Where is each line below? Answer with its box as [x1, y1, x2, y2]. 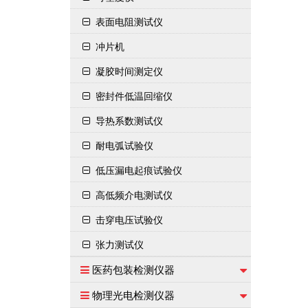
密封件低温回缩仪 [96, 89, 173, 102]
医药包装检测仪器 [92, 262, 175, 276]
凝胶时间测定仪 [96, 64, 163, 78]
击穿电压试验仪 [96, 212, 163, 226]
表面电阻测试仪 [96, 14, 163, 28]
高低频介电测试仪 [96, 188, 173, 201]
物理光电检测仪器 [92, 287, 175, 302]
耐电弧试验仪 [96, 138, 153, 152]
